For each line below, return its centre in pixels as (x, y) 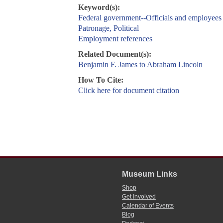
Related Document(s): (114, 54)
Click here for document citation (128, 91)
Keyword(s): (99, 7)
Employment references (115, 39)
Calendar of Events (148, 206)
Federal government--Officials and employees (150, 18)
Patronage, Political (108, 28)
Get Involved (139, 197)
